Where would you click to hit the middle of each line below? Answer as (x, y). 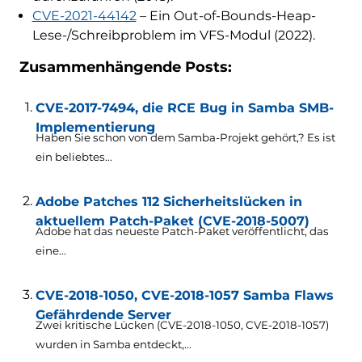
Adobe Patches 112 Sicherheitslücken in (168, 202)
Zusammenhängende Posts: (125, 67)
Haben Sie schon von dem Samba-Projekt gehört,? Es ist (185, 138)
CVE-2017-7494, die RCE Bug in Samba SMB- (184, 108)
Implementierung (95, 128)
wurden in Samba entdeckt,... (113, 345)
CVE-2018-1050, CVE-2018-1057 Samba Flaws (184, 296)
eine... (51, 251)
